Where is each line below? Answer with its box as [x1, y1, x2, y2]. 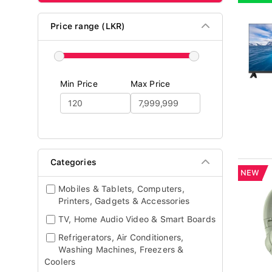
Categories [50, 157, 97, 167]
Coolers [44, 257, 76, 267]
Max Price [130, 79, 171, 89]
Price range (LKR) [50, 21, 126, 31]
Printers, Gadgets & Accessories [58, 196, 190, 206]
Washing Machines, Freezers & [58, 245, 184, 254]
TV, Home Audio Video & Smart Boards [58, 214, 216, 224]
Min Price [60, 79, 98, 89]
